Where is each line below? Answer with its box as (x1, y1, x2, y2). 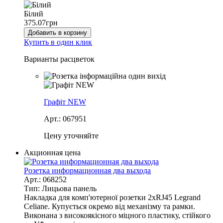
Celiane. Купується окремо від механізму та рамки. (24, 202, 195, 211)
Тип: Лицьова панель (24, 184, 97, 193)
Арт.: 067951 (44, 114, 87, 123)
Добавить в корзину (28, 28, 87, 36)
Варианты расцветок (24, 54, 95, 63)
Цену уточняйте (44, 131, 99, 140)
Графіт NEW (44, 97, 86, 106)
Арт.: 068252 (24, 175, 67, 184)
